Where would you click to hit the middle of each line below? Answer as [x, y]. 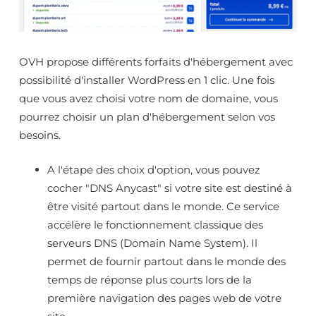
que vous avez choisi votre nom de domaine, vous [148, 99]
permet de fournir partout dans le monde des [166, 261]
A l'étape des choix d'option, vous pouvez [154, 169]
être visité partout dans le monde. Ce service [163, 206]
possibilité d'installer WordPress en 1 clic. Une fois [147, 80]
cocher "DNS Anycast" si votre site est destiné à [170, 188]
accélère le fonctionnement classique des [155, 224]
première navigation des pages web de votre [164, 298]
